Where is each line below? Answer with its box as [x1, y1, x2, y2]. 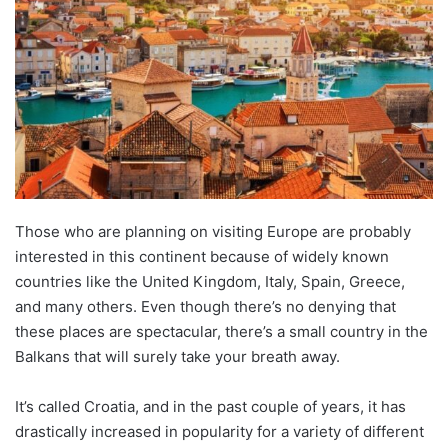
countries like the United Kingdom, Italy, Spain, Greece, [15, 271, 405, 291]
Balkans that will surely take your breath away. [15, 346, 340, 366]
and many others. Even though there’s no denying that [15, 296, 396, 316]
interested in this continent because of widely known [15, 246, 389, 266]
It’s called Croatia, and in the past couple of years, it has [15, 396, 406, 416]
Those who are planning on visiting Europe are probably [15, 221, 411, 241]
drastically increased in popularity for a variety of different [15, 421, 424, 441]
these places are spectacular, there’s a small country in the [15, 321, 428, 341]
